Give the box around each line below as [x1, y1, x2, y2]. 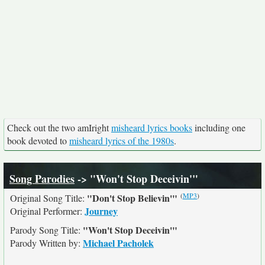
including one [192, 121, 245, 134]
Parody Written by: [10, 237, 83, 249]
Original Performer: [10, 205, 85, 217]
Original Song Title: [10, 192, 87, 204]
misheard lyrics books [111, 121, 192, 134]
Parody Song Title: [10, 224, 83, 236]
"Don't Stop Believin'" [87, 191, 177, 205]
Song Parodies [9, 171, 75, 186]
